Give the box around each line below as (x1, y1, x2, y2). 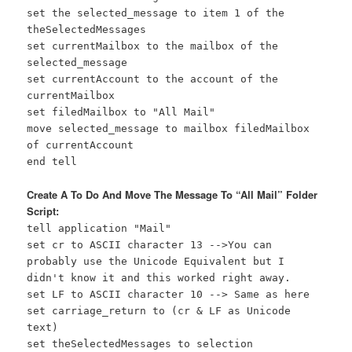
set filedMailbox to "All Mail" (27, 106, 216, 119)
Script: (27, 203, 60, 218)
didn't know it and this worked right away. (27, 271, 291, 284)
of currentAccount (27, 139, 134, 152)
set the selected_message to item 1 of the (27, 7, 285, 20)
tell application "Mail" (27, 222, 172, 234)
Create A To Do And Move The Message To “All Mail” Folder (27, 186, 318, 202)
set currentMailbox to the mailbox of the (27, 40, 279, 53)
